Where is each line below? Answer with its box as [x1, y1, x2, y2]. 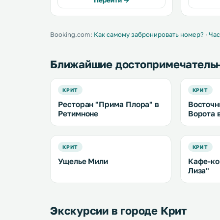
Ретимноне [58, 109, 99, 118]
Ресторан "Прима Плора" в [58, 100, 160, 109]
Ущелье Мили [58, 157, 109, 165]
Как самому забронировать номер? [94, 30, 204, 38]
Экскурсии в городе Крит [50, 204, 187, 217]
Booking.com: [50, 30, 94, 38]
